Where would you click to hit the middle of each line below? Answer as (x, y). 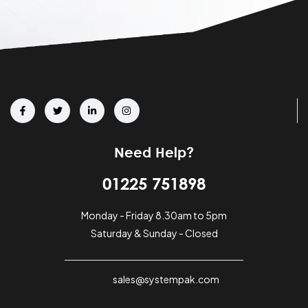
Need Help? (154, 152)
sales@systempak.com (166, 279)
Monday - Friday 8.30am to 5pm (154, 216)
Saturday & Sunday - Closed (154, 233)
